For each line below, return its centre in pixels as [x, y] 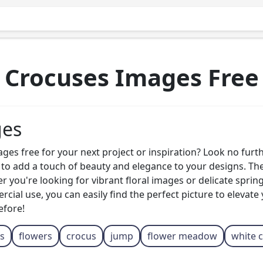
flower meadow [182, 236]
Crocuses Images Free [131, 77]
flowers [35, 236]
